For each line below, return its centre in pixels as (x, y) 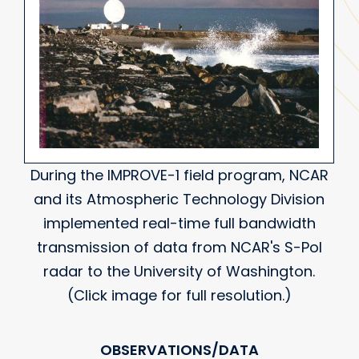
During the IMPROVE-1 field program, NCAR (179, 175)
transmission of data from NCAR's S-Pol (179, 247)
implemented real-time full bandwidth (179, 223)
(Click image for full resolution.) (179, 295)
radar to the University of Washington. (179, 271)
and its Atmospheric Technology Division (179, 199)
